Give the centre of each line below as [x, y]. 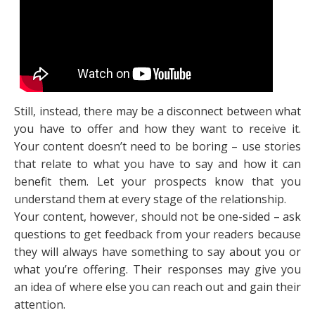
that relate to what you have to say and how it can [157, 164]
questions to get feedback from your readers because [157, 234]
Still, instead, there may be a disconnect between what [157, 111]
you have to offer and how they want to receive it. [157, 129]
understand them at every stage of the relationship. [150, 199]
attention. [40, 305]
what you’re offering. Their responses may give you [157, 270]
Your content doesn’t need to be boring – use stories [157, 147]
